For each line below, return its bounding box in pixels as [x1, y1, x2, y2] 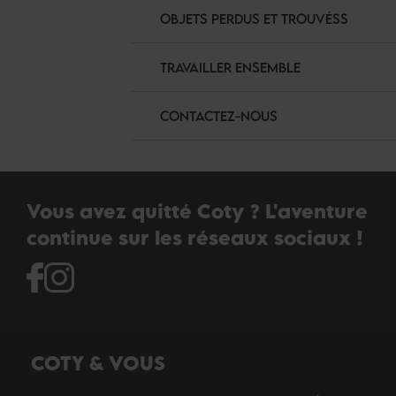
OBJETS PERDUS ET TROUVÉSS [160, 11, 348, 27]
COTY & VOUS [31, 351, 165, 375]
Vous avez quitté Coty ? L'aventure [27, 199, 368, 223]
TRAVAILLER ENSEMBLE [160, 59, 301, 75]
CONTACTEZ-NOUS [160, 108, 278, 124]
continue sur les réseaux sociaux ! [27, 225, 363, 249]
